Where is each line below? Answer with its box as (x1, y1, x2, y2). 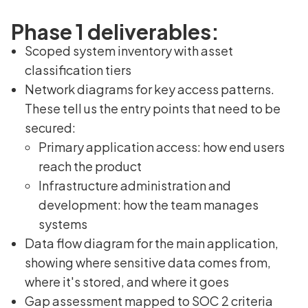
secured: (25, 119, 76, 135)
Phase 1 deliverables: (11, 18, 219, 45)
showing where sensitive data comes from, (25, 254, 271, 270)
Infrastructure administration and (38, 177, 231, 193)
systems (38, 215, 87, 232)
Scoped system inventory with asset (25, 42, 233, 58)
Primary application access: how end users (38, 138, 285, 155)
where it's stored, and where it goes (25, 273, 229, 289)
